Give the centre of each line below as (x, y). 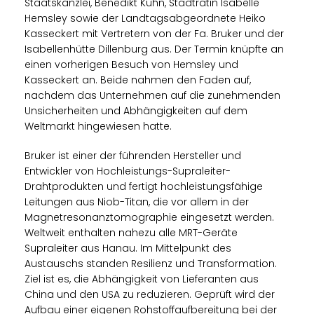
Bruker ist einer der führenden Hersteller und (133, 156)
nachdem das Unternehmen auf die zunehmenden (152, 95)
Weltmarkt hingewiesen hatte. (98, 126)
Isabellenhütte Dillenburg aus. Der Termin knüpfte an (154, 49)
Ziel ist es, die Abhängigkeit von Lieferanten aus (142, 279)
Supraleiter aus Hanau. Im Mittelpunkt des (128, 248)
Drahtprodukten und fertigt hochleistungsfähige (144, 186)
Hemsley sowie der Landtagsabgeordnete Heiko (145, 18)
